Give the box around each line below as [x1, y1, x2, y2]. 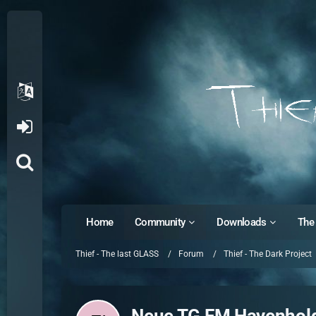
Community [134, 216, 186, 229]
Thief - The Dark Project [224, 248, 312, 259]
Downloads [217, 216, 267, 229]
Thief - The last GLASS [75, 248, 159, 259]
